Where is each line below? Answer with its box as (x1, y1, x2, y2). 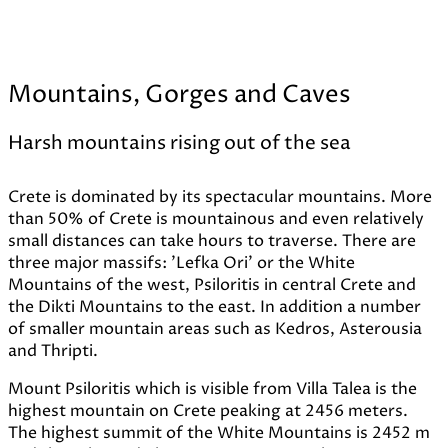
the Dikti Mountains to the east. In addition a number (8, 296, 421, 319)
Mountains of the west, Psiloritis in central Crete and (8, 274, 416, 297)
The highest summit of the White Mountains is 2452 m (8, 422, 430, 445)
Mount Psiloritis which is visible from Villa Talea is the (8, 378, 417, 401)
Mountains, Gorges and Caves (8, 79, 351, 112)
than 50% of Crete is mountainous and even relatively (8, 208, 424, 231)
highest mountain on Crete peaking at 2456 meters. (8, 400, 408, 423)
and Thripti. (8, 340, 98, 363)
